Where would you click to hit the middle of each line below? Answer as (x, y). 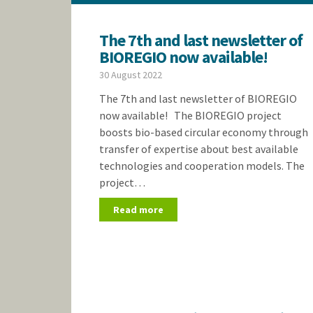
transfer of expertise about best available (199, 149)
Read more (138, 210)
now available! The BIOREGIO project (190, 115)
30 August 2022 (131, 75)
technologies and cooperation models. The (202, 166)
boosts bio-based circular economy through (204, 132)
